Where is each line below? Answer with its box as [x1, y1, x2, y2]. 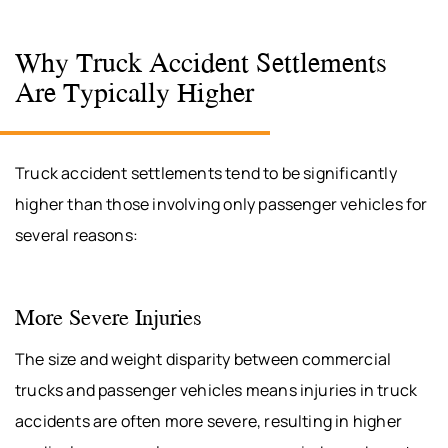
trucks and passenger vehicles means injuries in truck [15, 378, 418, 401]
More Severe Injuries [15, 299, 202, 333]
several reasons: [15, 223, 139, 246]
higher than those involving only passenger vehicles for [15, 192, 428, 215]
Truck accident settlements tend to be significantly [15, 161, 397, 184]
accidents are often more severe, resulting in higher [15, 409, 402, 432]
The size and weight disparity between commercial [15, 347, 392, 370]
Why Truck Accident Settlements [15, 41, 387, 83]
